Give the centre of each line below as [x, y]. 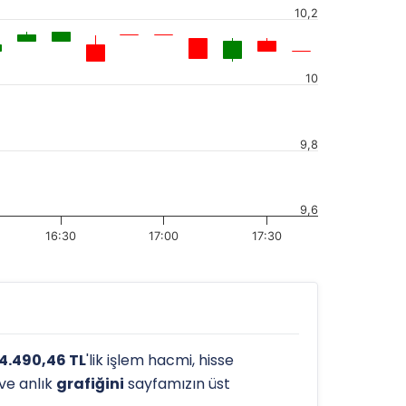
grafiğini [90, 384]
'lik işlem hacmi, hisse [160, 360]
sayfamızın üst [177, 384]
